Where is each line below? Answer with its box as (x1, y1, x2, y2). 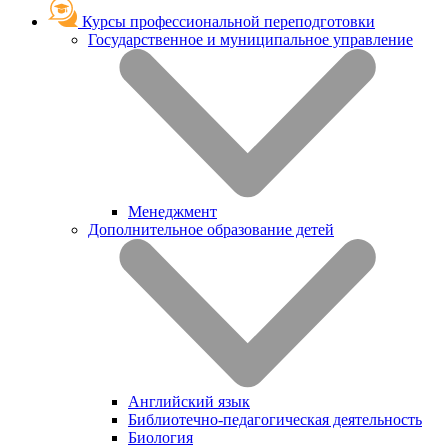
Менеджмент (128, 202, 217, 220)
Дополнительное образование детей (88, 220, 334, 238)
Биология (128, 428, 193, 446)
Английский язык (128, 392, 250, 410)
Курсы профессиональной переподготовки (78, 12, 375, 30)
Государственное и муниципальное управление (88, 30, 413, 48)
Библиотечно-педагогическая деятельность (128, 410, 422, 428)
